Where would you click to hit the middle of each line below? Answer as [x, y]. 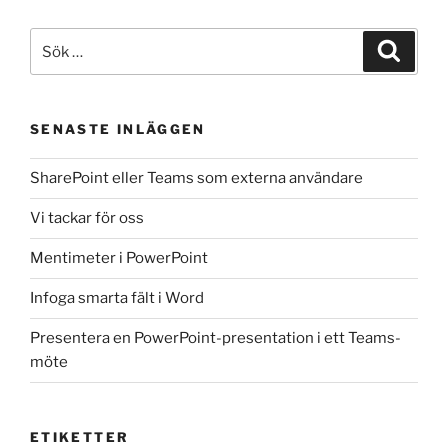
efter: [50, 63]
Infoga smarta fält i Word [117, 298]
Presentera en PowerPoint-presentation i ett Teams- [215, 338]
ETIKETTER [80, 436]
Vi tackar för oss [87, 218]
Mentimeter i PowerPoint [119, 258]
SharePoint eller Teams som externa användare [196, 178]
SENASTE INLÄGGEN [118, 129]
